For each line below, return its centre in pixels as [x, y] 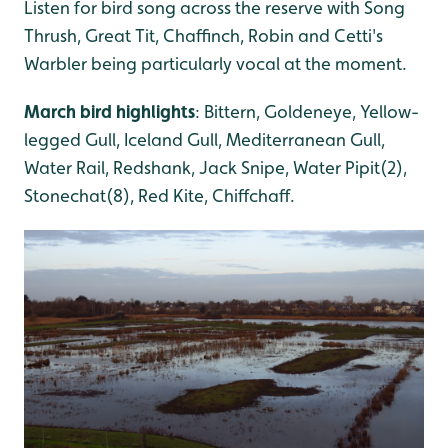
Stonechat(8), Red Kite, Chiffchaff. [159, 195]
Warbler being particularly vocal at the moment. [215, 63]
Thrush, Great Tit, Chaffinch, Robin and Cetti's [203, 35]
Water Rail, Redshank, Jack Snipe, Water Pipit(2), [215, 167]
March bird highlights [109, 111]
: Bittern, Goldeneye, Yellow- [307, 111]
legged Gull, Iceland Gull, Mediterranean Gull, [204, 139]
